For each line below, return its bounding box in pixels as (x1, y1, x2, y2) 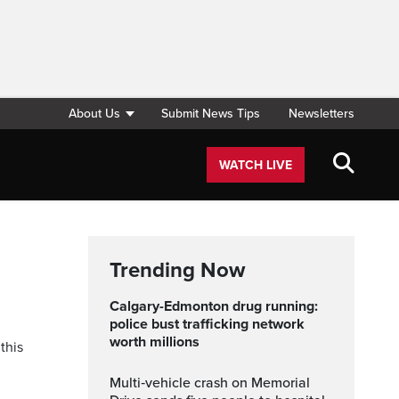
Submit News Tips (161, 106, 260, 121)
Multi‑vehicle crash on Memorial (110, 374, 121, 392)
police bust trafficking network (110, 315, 305, 333)
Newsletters (289, 106, 354, 121)
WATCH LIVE (219, 158, 292, 173)
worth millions (110, 333, 199, 351)
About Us (69, 106, 121, 121)
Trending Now (110, 257, 245, 283)
